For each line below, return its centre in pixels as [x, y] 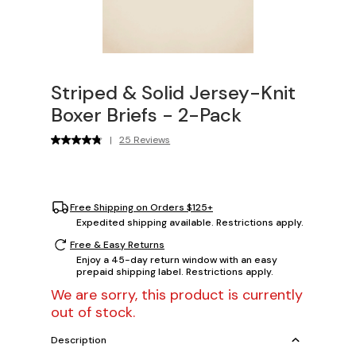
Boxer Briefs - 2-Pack [146, 115]
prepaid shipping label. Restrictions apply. [175, 272]
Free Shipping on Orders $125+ [141, 207]
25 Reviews [145, 140]
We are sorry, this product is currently [177, 295]
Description [79, 340]
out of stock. [93, 313]
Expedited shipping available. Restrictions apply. [190, 223]
